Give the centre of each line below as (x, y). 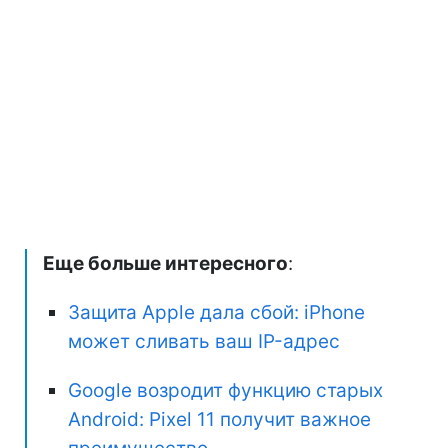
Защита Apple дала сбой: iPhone (216, 312)
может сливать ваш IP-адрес (204, 341)
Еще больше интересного (165, 263)
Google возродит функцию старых (225, 390)
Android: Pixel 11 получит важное (219, 419)
